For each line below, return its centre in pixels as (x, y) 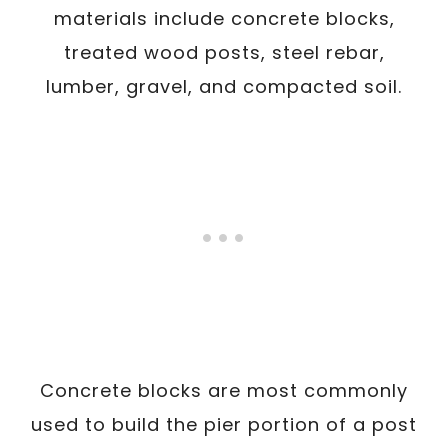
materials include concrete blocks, (224, 18)
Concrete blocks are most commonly (224, 390)
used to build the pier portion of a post (224, 424)
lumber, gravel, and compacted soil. (224, 86)
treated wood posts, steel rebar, (224, 52)
